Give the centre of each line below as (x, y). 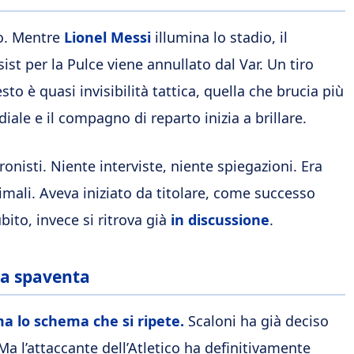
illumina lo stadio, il (219, 37)
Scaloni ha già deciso (256, 321)
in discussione (220, 220)
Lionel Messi (107, 37)
